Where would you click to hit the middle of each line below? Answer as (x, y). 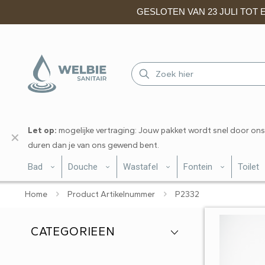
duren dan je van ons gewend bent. (93, 145)
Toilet (248, 167)
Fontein (198, 167)
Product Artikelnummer (111, 194)
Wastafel (140, 167)
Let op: (42, 130)
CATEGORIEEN (73, 231)
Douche (83, 167)
